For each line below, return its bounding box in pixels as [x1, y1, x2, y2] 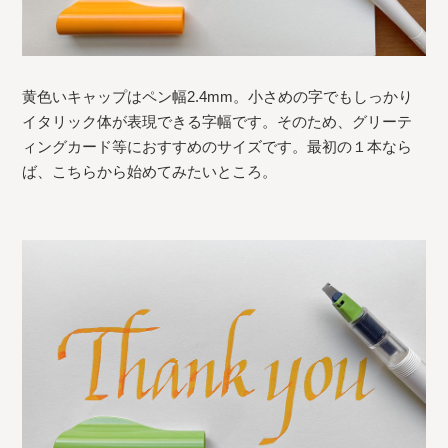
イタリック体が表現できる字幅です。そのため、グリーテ [22, 113, 413, 131]
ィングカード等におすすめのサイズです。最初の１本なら [22, 138, 413, 156]
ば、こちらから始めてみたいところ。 [22, 163, 278, 181]
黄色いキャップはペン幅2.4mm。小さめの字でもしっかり [22, 88, 414, 106]
